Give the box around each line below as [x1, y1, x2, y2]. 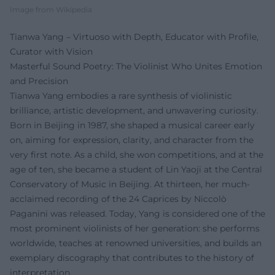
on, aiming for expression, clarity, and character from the [10, 134, 254, 146]
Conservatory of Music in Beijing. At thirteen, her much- [10, 179, 250, 190]
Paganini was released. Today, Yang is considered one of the [10, 208, 265, 220]
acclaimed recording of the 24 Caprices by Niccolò [10, 193, 227, 205]
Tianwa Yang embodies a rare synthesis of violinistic [10, 90, 232, 102]
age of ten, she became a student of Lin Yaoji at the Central [10, 164, 262, 176]
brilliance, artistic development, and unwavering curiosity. [10, 105, 258, 117]
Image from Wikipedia [10, 5, 92, 15]
